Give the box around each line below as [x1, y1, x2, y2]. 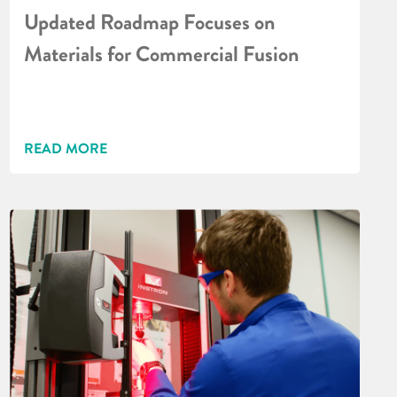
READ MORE [24, 138, 108, 160]
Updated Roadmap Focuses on [24, 7, 276, 39]
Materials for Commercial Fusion [24, 39, 300, 71]
